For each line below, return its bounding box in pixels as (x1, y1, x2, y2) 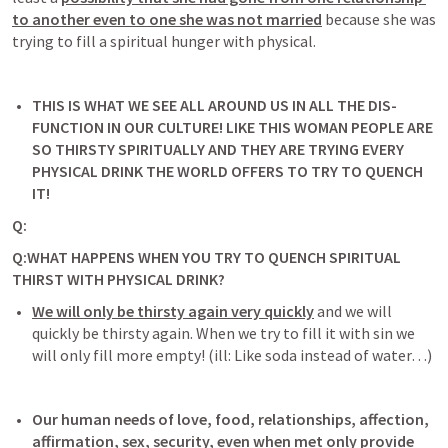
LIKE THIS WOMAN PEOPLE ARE (226, 117, 433, 137)
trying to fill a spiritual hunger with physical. (12, 31, 316, 51)
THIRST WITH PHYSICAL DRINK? (12, 269, 228, 289)
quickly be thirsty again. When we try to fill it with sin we (32, 323, 415, 343)
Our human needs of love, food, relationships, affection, (32, 409, 429, 429)
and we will (314, 301, 392, 321)
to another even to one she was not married (12, 9, 322, 29)
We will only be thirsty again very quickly (32, 301, 314, 321)
